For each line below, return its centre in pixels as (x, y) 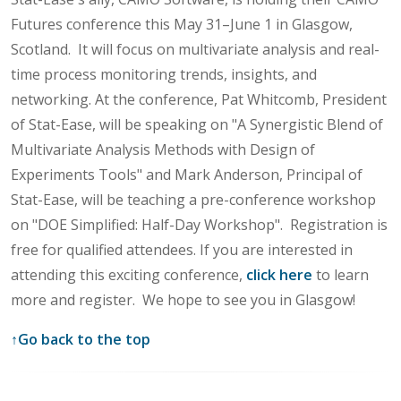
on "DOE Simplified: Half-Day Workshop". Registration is (199, 224)
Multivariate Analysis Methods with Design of (163, 149)
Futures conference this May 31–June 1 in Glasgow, (182, 24)
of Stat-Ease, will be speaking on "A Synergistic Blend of (197, 124)
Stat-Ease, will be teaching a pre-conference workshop (193, 199)
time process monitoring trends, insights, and (164, 74)
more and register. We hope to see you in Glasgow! (183, 299)
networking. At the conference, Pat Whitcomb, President (199, 99)
